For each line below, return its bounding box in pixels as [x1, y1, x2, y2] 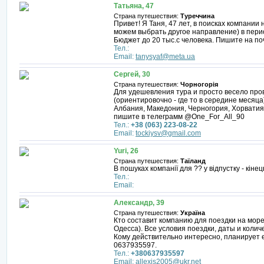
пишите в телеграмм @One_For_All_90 [114, 113, 245, 121]
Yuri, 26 [114, 147, 138, 155]
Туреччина [180, 12, 214, 19]
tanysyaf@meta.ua [136, 52, 195, 61]
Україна [180, 209, 205, 216]
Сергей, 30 [114, 70, 150, 78]
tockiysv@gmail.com [136, 129, 201, 137]
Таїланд [180, 157, 206, 164]
